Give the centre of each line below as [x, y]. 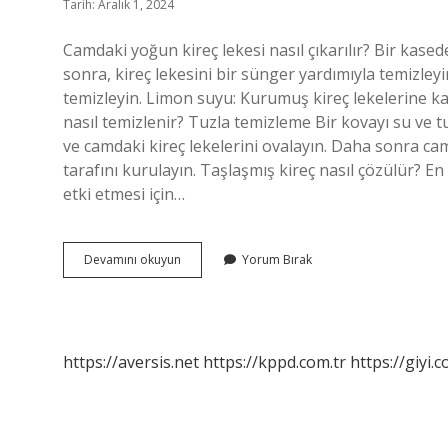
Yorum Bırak [277, 259]
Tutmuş [201, 276]
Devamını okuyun [132, 259]
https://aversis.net [131, 362]
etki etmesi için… [124, 194]
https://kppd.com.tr [274, 362]
